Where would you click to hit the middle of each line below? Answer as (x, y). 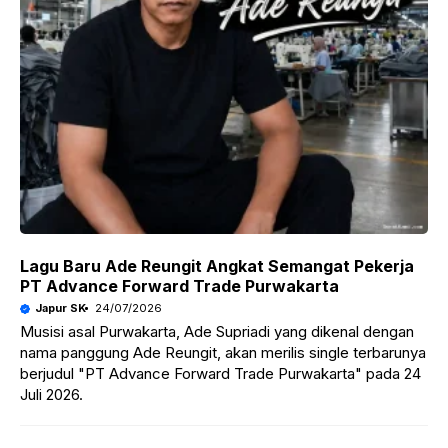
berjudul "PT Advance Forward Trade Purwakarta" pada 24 (220, 373)
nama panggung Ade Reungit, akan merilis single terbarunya (223, 352)
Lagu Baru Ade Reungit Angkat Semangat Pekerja (217, 266)
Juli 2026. (51, 394)
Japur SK (60, 308)
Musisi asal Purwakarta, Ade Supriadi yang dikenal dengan (217, 331)
